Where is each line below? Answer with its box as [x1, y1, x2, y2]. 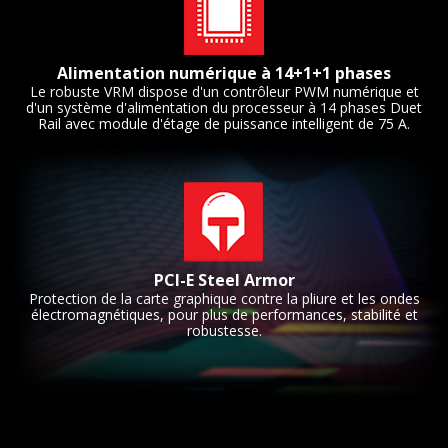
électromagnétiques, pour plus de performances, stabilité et [30, 305, 418, 325]
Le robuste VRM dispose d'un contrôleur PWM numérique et [29, 82, 419, 102]
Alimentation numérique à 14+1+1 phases [57, 62, 391, 85]
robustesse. [186, 321, 262, 341]
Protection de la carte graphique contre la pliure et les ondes [28, 289, 420, 309]
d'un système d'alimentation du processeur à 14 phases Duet [26, 98, 422, 118]
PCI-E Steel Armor [153, 269, 295, 292]
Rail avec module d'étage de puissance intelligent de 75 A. [38, 114, 410, 134]
